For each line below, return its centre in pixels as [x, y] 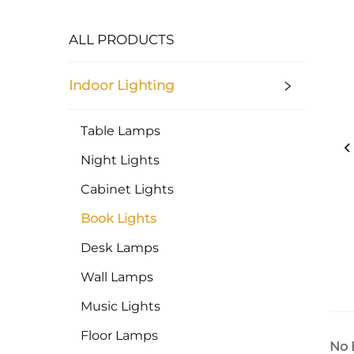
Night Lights [120, 160]
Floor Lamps [119, 335]
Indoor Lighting [122, 85]
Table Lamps [121, 130]
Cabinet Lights [127, 189]
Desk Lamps [120, 247]
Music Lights [121, 306]
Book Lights [119, 218]
